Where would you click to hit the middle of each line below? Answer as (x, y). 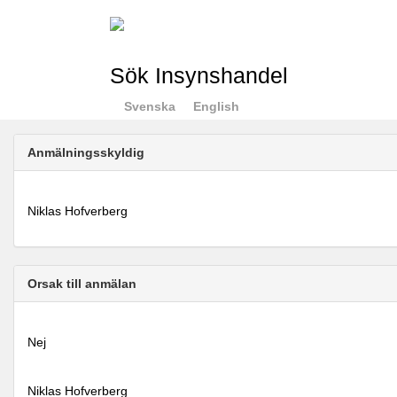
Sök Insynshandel (198, 76)
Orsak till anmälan (82, 284)
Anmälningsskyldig (86, 152)
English (216, 106)
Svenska (149, 106)
